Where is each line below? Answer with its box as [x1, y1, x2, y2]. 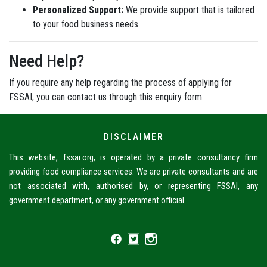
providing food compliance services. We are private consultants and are [9, 166, 258, 177]
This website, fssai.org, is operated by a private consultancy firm [9, 152, 258, 163]
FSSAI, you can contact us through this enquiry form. [9, 91, 204, 103]
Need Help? [9, 51, 84, 71]
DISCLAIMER [103, 131, 164, 142]
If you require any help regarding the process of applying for [9, 77, 232, 88]
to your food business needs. [33, 18, 140, 30]
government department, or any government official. [9, 195, 186, 206]
